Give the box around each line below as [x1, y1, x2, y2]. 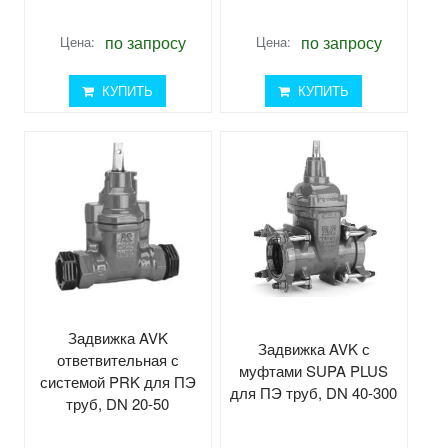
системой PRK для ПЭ [39, 370, 196, 392]
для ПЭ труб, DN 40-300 [230, 381, 398, 403]
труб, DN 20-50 [66, 392, 170, 414]
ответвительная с [56, 348, 179, 370]
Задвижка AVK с [257, 337, 370, 359]
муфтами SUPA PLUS [239, 359, 389, 381]
